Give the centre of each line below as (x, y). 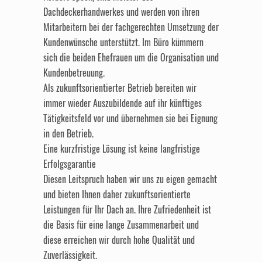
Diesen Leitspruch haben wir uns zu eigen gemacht (130, 179)
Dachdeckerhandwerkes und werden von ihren (121, 12)
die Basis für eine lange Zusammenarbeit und (121, 225)
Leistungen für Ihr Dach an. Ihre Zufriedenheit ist (127, 209)
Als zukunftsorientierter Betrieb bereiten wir (120, 88)
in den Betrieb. (68, 133)
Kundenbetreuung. (74, 73)
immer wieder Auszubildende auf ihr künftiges (123, 103)
